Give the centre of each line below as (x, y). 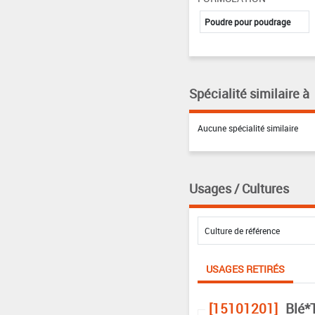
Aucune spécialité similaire (247, 128)
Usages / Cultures (239, 188)
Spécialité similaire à (249, 93)
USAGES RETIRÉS (245, 269)
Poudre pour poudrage (247, 21)
